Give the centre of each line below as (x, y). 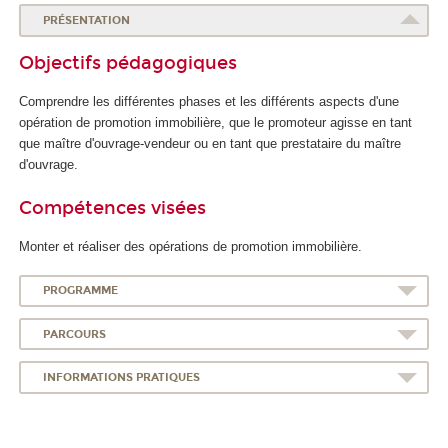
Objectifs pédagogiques (128, 62)
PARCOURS (74, 334)
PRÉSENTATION (86, 21)
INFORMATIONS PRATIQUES (121, 377)
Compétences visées (112, 207)
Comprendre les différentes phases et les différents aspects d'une (209, 102)
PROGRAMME (80, 291)
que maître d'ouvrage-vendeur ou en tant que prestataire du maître (210, 144)
